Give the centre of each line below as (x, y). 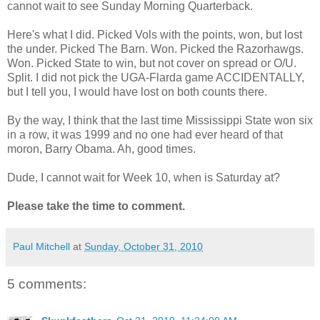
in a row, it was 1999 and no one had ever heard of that (145, 134)
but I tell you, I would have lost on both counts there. (137, 91)
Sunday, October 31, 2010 (144, 246)
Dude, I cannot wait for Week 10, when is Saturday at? (144, 177)
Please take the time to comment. (96, 206)
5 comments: (47, 284)
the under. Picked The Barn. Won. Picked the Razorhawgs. (155, 49)
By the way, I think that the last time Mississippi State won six (160, 120)
